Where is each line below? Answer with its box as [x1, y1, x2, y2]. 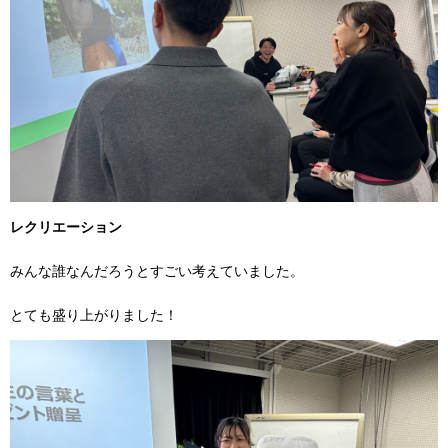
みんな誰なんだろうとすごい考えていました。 [10, 262, 304, 279]
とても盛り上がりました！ [10, 306, 178, 323]
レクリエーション [10, 218, 122, 235]
